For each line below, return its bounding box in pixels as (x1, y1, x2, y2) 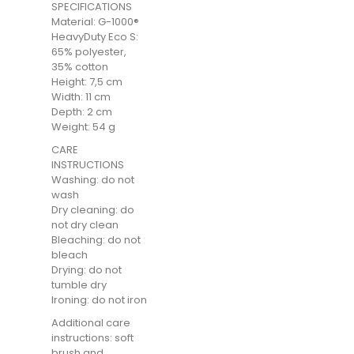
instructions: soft (51, 330, 134, 345)
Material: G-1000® (51, 14, 139, 29)
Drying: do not (51, 262, 122, 277)
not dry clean (51, 217, 119, 232)
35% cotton (51, 59, 108, 74)
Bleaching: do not (51, 232, 141, 247)
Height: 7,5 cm (51, 74, 122, 89)
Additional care (51, 315, 130, 330)
